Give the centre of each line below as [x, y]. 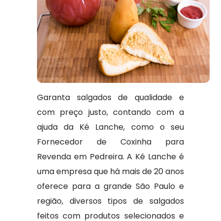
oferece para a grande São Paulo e [110, 186]
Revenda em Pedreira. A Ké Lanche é [110, 157]
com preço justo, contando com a [110, 112]
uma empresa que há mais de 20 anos [110, 171]
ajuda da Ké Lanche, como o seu [110, 127]
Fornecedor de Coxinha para [110, 142]
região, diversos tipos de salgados [110, 201]
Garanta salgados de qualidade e [110, 97]
